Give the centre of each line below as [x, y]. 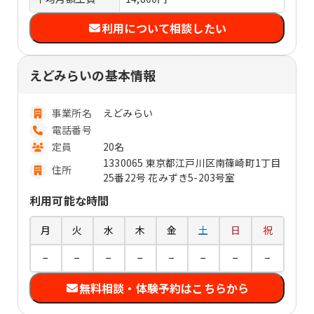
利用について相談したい [164, 28]
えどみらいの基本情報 [93, 75]
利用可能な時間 [69, 200]
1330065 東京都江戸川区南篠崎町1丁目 [192, 162]
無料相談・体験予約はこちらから [164, 288]
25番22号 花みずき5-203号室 [169, 177]
